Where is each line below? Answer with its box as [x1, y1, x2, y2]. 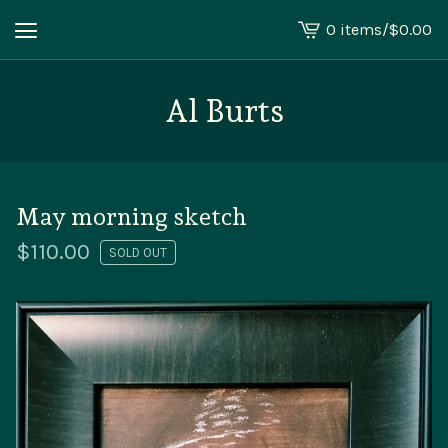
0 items [326, 19, 382, 39]
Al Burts [164, 92, 284, 130]
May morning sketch [16, 202, 247, 231]
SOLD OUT [109, 245, 167, 260]
